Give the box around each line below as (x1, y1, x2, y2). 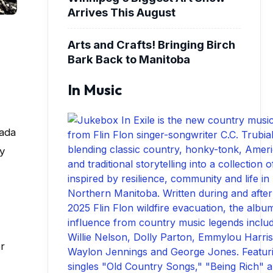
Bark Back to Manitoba (68, 52, 190, 66)
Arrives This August (68, 5, 175, 19)
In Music (68, 80, 122, 99)
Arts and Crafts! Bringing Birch (68, 37, 235, 51)
